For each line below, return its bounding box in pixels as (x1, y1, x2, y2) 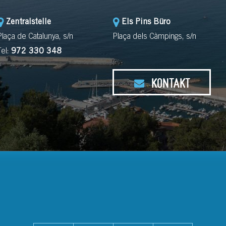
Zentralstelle (6, 18, 51, 27)
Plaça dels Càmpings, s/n (112, 33, 197, 41)
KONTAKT (148, 75, 190, 91)
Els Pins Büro (122, 18, 171, 27)
